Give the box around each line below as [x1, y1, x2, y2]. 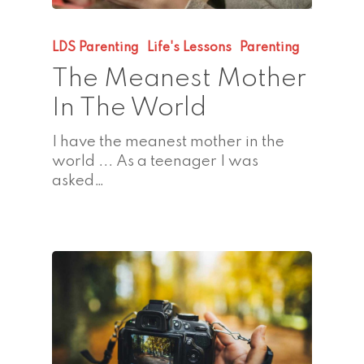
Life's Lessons [147, 41, 232, 54]
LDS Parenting [52, 41, 139, 54]
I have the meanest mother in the [52, 134, 284, 149]
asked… [52, 173, 105, 188]
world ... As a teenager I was [52, 154, 258, 169]
